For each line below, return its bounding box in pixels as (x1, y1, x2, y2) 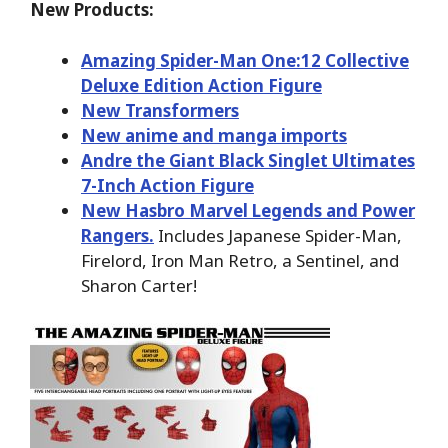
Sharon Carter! (81, 273, 197, 297)
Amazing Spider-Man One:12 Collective (81, 48, 409, 72)
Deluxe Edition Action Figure (81, 73, 322, 97)
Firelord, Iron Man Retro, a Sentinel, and (81, 248, 399, 272)
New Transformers (81, 98, 239, 122)
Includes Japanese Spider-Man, (154, 223, 402, 247)
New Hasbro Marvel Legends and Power (81, 198, 415, 222)
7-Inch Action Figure (81, 173, 254, 197)
